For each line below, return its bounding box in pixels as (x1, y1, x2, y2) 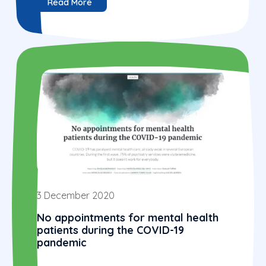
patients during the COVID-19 (37, 223, 185, 237)
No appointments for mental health (37, 210, 218, 224)
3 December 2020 (37, 189, 115, 201)
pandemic (37, 235, 87, 249)
